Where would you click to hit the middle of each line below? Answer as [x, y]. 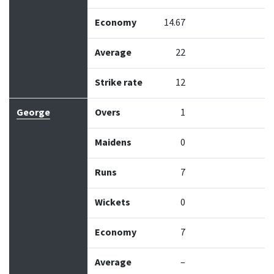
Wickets [113, 202]
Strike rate [119, 83]
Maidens [113, 143]
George [33, 113]
